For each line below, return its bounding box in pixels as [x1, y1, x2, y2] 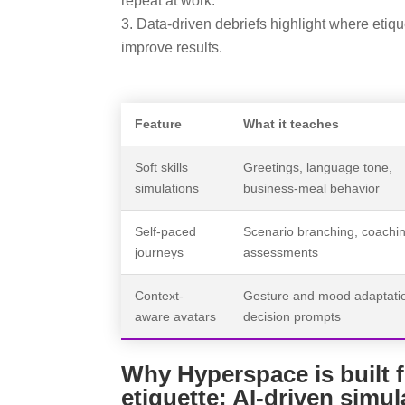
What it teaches [243, 116, 340, 131]
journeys [135, 244, 184, 259]
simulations [135, 180, 200, 195]
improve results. [121, 39, 223, 55]
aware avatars [135, 308, 217, 324]
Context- [135, 287, 184, 303]
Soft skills [135, 159, 189, 174]
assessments [243, 244, 319, 259]
